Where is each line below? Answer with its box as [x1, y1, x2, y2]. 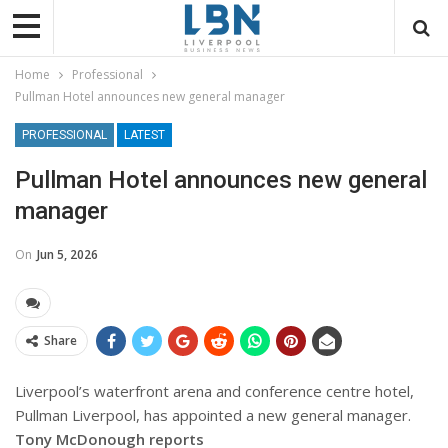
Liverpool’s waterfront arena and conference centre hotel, [15, 380, 414, 401]
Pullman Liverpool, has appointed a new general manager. [15, 404, 411, 425]
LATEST [124, 127, 165, 142]
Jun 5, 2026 [37, 245, 98, 263]
